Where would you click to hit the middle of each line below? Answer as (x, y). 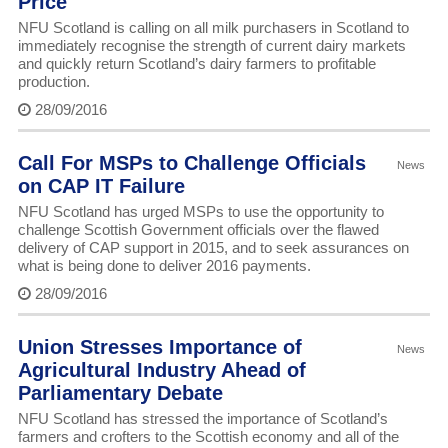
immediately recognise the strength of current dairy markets (211, 46)
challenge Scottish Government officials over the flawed (198, 230)
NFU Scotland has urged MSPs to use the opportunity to (200, 212)
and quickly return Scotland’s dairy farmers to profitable (196, 64)
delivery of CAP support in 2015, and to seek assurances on (213, 248)
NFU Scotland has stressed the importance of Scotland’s (202, 419)
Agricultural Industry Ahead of (161, 370)
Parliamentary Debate (120, 393)
